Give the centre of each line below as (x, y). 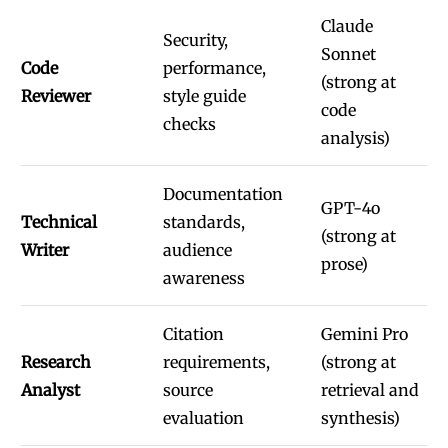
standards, (203, 222)
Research (56, 362)
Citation (193, 334)
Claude (346, 26)
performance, (214, 68)
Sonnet (348, 54)
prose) (344, 264)
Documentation (222, 194)
